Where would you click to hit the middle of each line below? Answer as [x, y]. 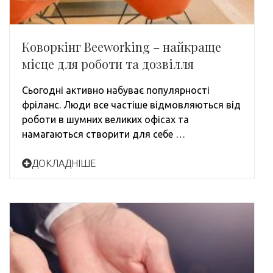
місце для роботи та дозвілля [108, 63]
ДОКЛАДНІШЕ [64, 163]
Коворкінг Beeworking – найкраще [122, 46]
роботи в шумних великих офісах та [105, 119]
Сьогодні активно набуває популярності [116, 90]
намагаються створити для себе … [104, 134]
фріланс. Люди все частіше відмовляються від [131, 105]
